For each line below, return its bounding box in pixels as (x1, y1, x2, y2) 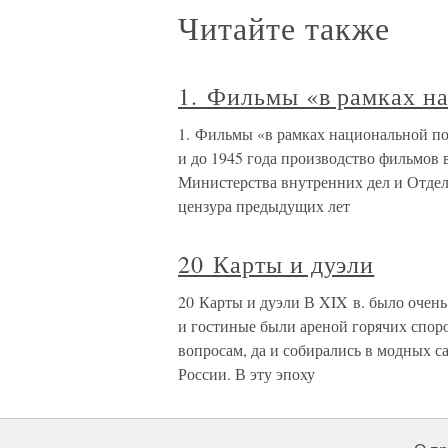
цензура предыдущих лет (178, 195, 350, 216)
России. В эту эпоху (178, 363, 315, 384)
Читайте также (178, 6, 390, 49)
